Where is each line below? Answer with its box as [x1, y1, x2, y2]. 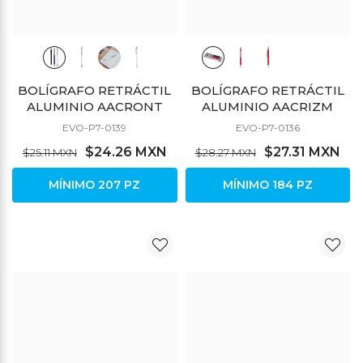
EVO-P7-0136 [235, 121, 300, 134]
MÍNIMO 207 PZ [49, 177, 141, 192]
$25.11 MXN [22, 145, 77, 159]
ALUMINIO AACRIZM [202, 98, 334, 114]
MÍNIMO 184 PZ [222, 177, 313, 192]
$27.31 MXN [263, 143, 340, 160]
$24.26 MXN [84, 143, 167, 160]
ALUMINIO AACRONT [26, 98, 163, 114]
